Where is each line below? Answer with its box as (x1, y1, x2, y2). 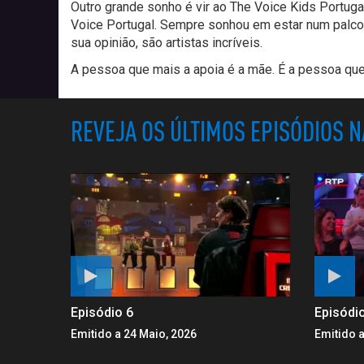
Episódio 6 (71, 304, 133, 320)
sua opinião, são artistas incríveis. (71, 34, 262, 50)
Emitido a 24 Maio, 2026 (71, 327, 197, 340)
